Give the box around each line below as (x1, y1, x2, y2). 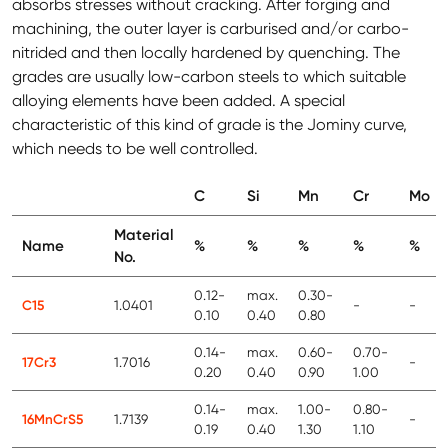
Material (114, 225, 174, 245)
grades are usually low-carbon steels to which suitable (12, 67, 406, 87)
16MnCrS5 (22, 411, 83, 428)
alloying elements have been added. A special (12, 91, 345, 111)
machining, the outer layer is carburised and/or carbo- (12, 19, 409, 39)
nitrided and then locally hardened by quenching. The (12, 43, 400, 63)
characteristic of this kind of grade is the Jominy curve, (12, 115, 407, 135)
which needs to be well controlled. (12, 139, 258, 159)
